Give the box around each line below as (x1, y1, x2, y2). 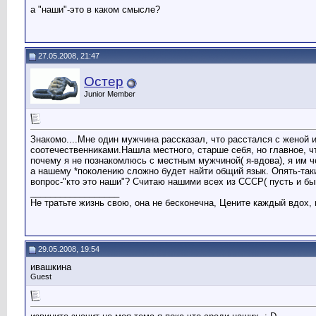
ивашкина (30, 262, 71, 272)
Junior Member (84, 90, 135, 98)
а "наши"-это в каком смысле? (30, 4, 160, 16)
